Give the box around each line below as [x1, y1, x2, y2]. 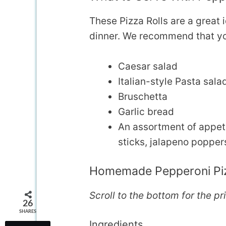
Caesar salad [118, 61, 178, 73]
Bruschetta [118, 91, 167, 103]
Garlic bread [118, 106, 174, 118]
